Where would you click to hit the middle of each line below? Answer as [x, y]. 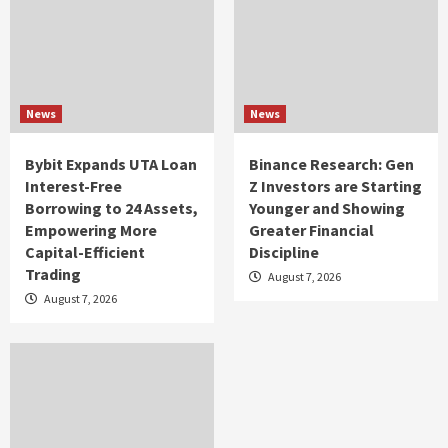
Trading [53, 273]
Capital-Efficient [85, 251]
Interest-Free [73, 185]
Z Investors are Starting [335, 185]
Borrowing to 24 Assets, [111, 207]
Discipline [284, 251]
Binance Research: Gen [331, 163]
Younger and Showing [327, 207]
